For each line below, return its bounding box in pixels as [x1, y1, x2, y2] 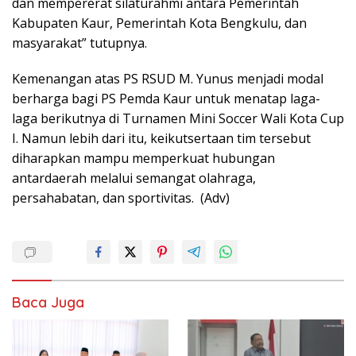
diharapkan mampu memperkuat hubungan [12, 149, 275, 167]
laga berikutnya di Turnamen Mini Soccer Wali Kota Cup [12, 109, 344, 127]
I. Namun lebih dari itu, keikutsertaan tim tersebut [12, 129, 311, 147]
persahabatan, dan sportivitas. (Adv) [12, 188, 230, 207]
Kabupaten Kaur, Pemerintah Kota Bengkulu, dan [12, 14, 307, 32]
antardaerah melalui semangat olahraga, [12, 168, 256, 187]
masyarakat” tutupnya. [12, 33, 147, 52]
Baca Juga [12, 292, 84, 311]
